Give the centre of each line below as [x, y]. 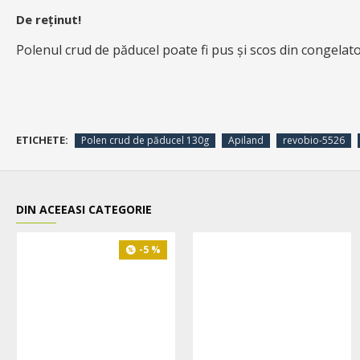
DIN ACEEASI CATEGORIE [84, 210]
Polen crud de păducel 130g [145, 140]
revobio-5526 [314, 140]
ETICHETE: [42, 140]
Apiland [246, 140]
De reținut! [49, 20]
